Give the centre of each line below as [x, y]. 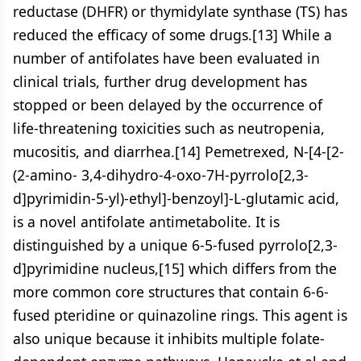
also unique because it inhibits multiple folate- [169, 338]
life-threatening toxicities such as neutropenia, [169, 128]
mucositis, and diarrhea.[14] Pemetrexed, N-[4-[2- [178, 151]
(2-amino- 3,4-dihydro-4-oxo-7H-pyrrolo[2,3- [161, 175]
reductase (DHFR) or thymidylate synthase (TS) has [180, 11]
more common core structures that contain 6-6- [171, 292]
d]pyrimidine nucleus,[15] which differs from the [175, 268]
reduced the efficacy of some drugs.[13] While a [172, 35]
